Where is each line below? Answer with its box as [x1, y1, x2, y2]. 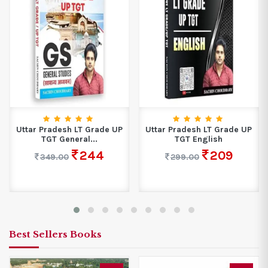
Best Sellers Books [9, 229, 102, 240]
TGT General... [41, 134, 98, 145]
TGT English [175, 134, 223, 145]
